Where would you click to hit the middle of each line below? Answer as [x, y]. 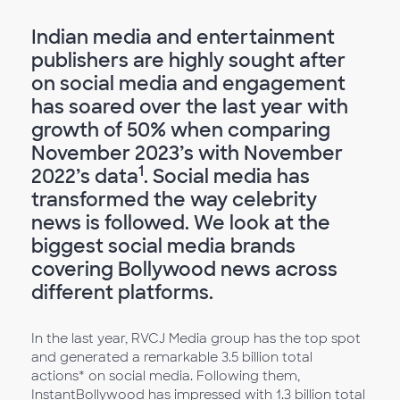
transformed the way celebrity [174, 199]
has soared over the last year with [190, 106]
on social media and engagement [188, 83]
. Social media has [227, 176]
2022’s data [85, 176]
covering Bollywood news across [184, 269]
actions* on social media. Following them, [166, 375]
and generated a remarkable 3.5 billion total [172, 357]
